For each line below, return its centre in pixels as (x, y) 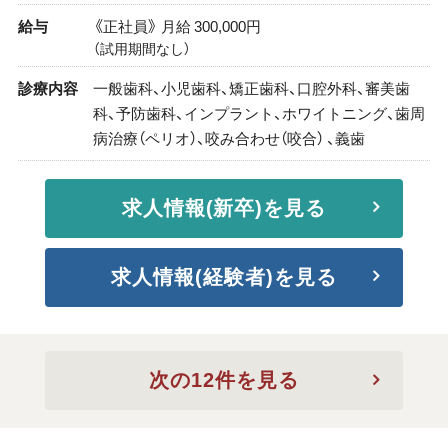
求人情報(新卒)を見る (224, 207)
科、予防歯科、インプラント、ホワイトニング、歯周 (258, 112)
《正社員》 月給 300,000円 (176, 25)
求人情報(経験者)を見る (224, 276)
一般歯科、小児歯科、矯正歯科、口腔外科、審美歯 (251, 87)
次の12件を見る (224, 380)
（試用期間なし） (141, 48)
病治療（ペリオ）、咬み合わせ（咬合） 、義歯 (228, 137)
